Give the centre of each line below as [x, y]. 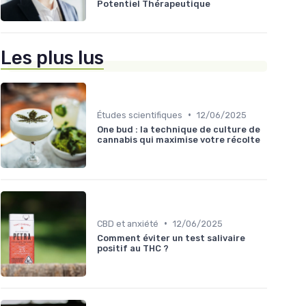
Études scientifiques [140, 115]
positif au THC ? [133, 248]
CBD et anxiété [128, 223]
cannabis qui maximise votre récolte [179, 139]
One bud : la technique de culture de [179, 129]
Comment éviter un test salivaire [171, 238]
